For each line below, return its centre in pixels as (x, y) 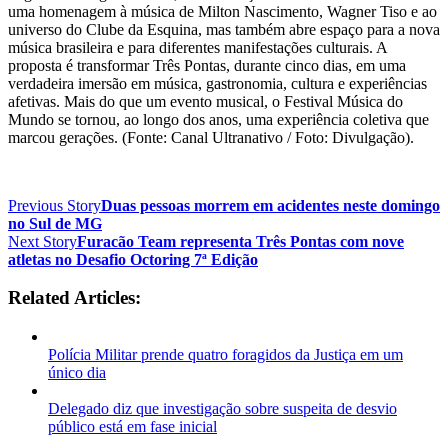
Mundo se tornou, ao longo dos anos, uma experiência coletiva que (218, 119)
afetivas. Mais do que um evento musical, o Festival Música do (205, 101)
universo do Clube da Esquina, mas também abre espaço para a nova (224, 29)
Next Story (42, 241)
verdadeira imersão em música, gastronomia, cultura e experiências (217, 83)
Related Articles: (74, 298)
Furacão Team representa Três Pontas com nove (240, 241)
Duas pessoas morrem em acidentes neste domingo (270, 205)
